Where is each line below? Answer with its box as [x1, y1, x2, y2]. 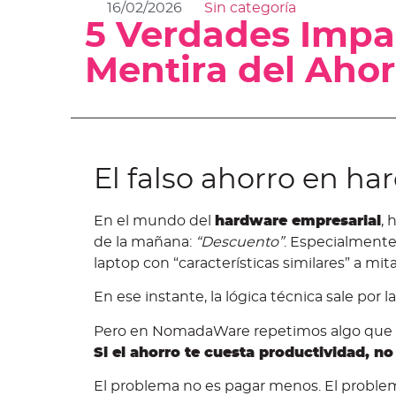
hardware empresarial [215, 214, 381, 228]
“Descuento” [195, 235, 284, 249]
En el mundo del [94, 214, 215, 228]
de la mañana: [94, 235, 195, 249]
